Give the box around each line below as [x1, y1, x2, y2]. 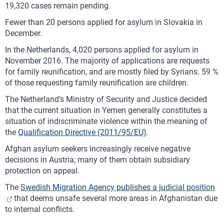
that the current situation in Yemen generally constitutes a [5, 105, 207, 115]
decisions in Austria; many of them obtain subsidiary [5, 155, 190, 164]
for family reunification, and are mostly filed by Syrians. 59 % [5, 67, 218, 76]
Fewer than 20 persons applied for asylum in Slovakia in [5, 17, 202, 27]
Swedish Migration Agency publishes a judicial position [20, 182, 215, 192]
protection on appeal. [5, 166, 79, 175]
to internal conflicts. [5, 204, 74, 214]
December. [5, 28, 42, 38]
